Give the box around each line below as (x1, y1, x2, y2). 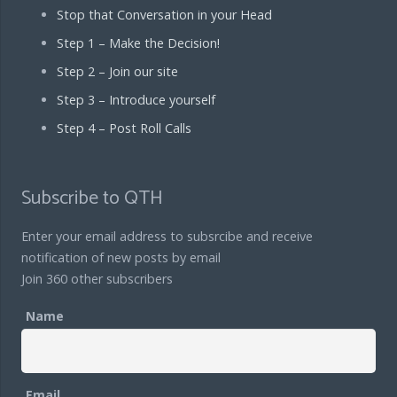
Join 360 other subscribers (21, 270, 173, 287)
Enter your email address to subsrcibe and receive (21, 228, 313, 245)
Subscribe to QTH (21, 183, 163, 214)
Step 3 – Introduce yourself (57, 91, 215, 108)
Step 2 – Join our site (57, 63, 178, 80)
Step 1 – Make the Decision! (57, 35, 220, 51)
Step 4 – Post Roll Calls (57, 120, 191, 136)
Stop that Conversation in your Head (57, 6, 272, 23)
